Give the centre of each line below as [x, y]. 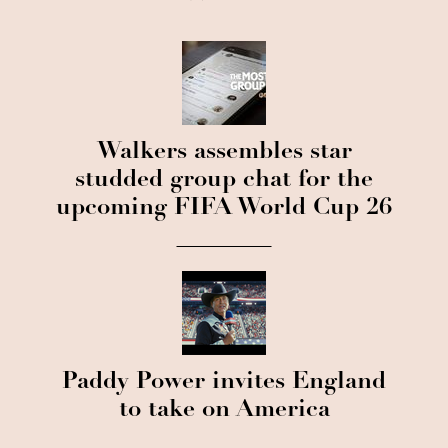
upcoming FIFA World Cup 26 [224, 209]
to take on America [224, 411]
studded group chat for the [224, 181]
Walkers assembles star [224, 153]
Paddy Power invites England [224, 383]
